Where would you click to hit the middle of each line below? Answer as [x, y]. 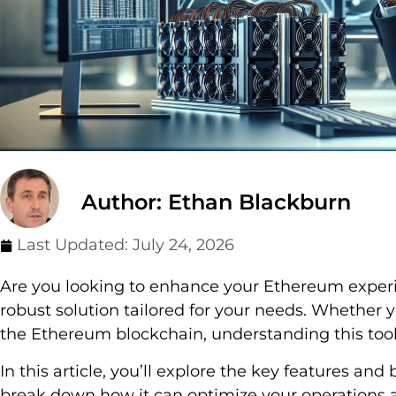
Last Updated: [75, 245]
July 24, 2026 [183, 245]
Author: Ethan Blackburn [216, 202]
